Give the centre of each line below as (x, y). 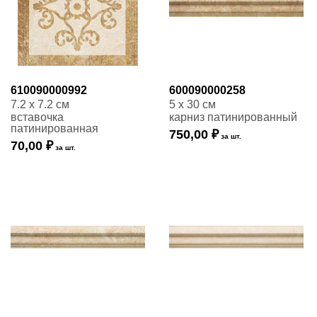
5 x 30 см (192, 104)
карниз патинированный (233, 117)
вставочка (37, 117)
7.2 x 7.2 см (40, 104)
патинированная (54, 128)
